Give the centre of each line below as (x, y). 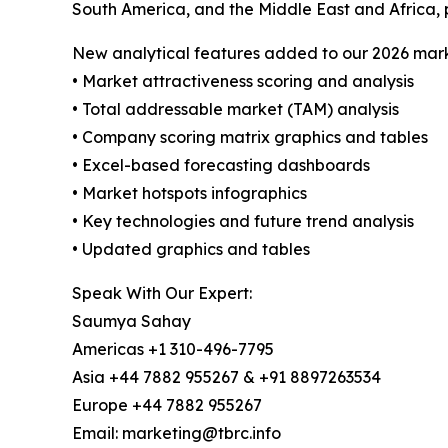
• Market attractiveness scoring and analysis (243, 80)
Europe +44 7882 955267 (167, 404)
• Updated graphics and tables (191, 248)
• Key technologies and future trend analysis (243, 220)
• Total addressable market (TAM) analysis (235, 108)
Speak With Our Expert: (162, 292)
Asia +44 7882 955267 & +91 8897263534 (226, 376)
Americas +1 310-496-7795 (173, 348)
